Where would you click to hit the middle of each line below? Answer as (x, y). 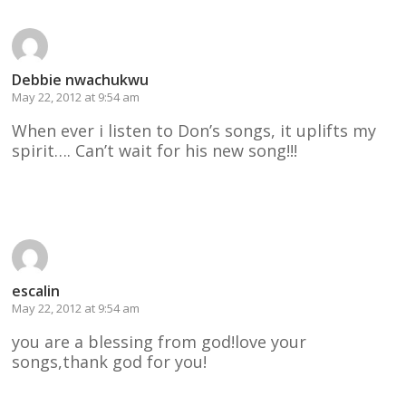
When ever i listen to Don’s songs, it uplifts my (194, 130)
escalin (36, 290)
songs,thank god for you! (110, 361)
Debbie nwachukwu (81, 79)
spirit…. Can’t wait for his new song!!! (155, 150)
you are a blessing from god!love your (159, 341)
